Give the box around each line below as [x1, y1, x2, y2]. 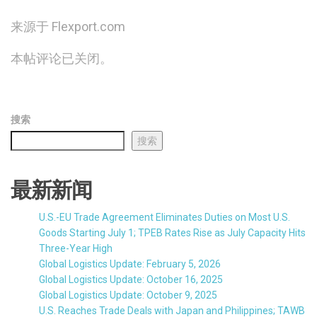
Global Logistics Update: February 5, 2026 [39, 258, 221, 270]
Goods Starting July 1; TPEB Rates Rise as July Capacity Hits [39, 226, 306, 238]
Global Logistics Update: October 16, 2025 [39, 273, 223, 285]
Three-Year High [39, 242, 113, 254]
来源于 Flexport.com [11, 18, 125, 34]
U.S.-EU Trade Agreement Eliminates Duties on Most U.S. [39, 211, 290, 223]
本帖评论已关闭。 [11, 50, 113, 66]
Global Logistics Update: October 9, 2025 [39, 289, 217, 301]
